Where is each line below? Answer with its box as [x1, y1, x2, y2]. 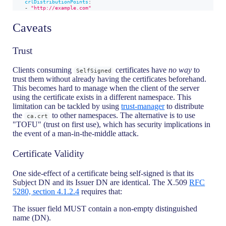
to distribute [164, 102, 204, 111]
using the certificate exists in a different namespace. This [13, 93, 192, 102]
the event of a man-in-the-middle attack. [13, 129, 139, 138]
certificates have [114, 66, 169, 75]
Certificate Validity [13, 148, 85, 159]
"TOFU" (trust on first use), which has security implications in [13, 120, 211, 129]
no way [168, 66, 192, 75]
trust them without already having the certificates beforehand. [13, 75, 207, 84]
